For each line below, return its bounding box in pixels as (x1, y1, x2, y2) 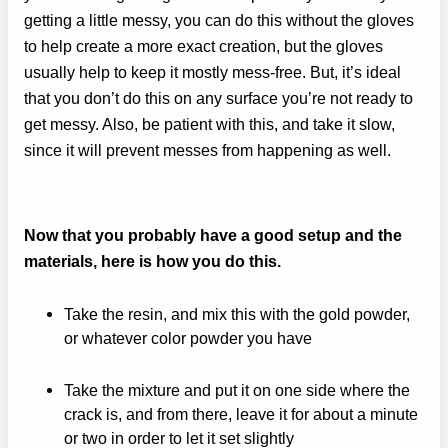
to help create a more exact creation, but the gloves (24, 37, 383, 56)
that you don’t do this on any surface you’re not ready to (24, 89, 413, 108)
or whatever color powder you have (64, 329, 312, 348)
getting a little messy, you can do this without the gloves (24, 11, 414, 30)
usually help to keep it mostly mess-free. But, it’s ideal (24, 63, 401, 82)
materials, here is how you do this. (24, 251, 281, 270)
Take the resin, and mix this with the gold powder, (64, 305, 410, 324)
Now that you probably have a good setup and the (24, 225, 402, 244)
